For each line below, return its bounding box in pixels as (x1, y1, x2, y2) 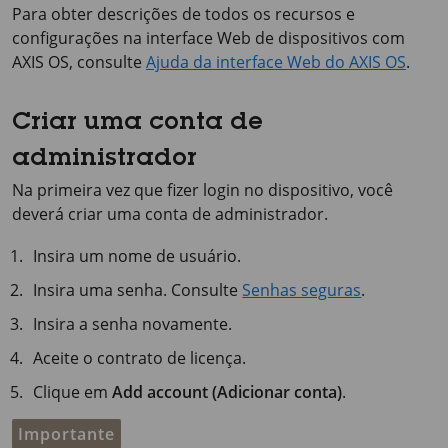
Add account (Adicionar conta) (112, 381, 343, 403)
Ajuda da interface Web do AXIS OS (146, 51, 406, 73)
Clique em (33, 381, 113, 403)
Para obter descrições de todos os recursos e (12, 3, 355, 25)
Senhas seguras (242, 279, 362, 301)
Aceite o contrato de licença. (33, 347, 247, 369)
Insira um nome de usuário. (33, 245, 242, 267)
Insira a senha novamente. (33, 313, 233, 335)
